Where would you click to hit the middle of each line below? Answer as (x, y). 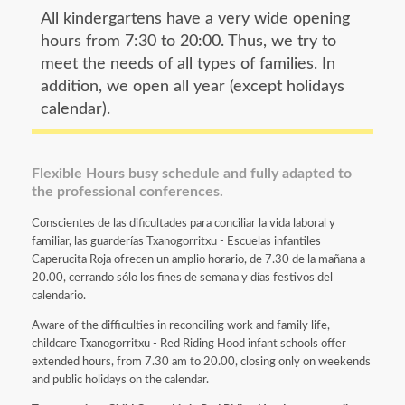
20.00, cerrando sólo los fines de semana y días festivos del (182, 278)
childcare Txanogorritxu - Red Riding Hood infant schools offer (189, 344)
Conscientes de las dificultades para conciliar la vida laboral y (184, 223)
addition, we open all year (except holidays (193, 87)
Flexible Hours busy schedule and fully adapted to (192, 174)
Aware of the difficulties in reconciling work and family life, (181, 325)
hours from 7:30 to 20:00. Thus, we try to (188, 42)
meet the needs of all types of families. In (188, 64)
